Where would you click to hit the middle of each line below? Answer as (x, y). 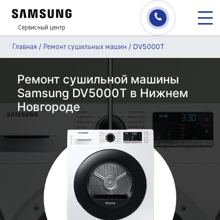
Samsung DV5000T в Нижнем (103, 93)
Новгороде (49, 107)
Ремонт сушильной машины (98, 79)
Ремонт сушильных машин (85, 47)
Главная (25, 47)
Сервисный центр (42, 27)
